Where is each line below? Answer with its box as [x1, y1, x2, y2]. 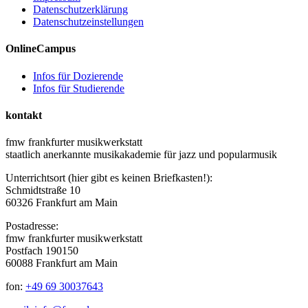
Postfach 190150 [5, 245, 78, 257]
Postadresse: [5, 220, 58, 232]
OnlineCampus [5, 43, 76, 55]
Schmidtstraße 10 [5, 184, 80, 197]
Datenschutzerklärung [33, 3, 128, 16]
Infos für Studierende [33, 82, 124, 94]
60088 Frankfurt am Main [5, 257, 118, 269]
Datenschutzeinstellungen [33, 16, 144, 28]
